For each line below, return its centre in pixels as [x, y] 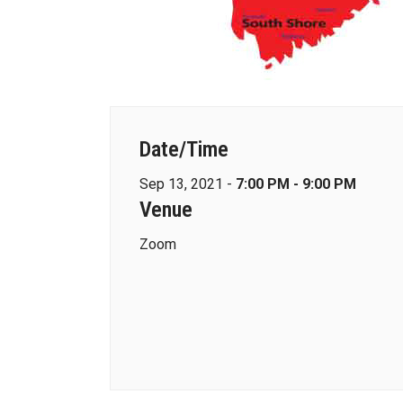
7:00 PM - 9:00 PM [296, 184]
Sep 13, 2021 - [188, 184]
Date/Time [184, 149]
